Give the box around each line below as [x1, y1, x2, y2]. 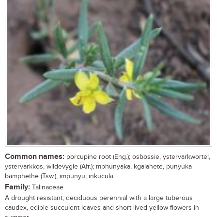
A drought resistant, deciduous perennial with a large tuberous [5, 194, 193, 202]
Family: [5, 182, 30, 192]
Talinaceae [30, 183, 63, 191]
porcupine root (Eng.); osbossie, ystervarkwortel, [64, 153, 210, 161]
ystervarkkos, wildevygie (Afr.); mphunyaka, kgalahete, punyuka [5, 162, 192, 170]
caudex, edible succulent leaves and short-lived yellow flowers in [5, 203, 199, 212]
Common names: [5, 152, 64, 161]
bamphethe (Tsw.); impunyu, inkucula [5, 172, 113, 180]
